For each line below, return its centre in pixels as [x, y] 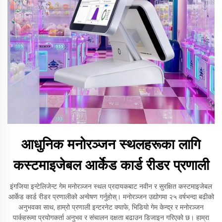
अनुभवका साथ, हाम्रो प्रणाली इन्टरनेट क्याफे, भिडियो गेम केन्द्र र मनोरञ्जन [111, 207]
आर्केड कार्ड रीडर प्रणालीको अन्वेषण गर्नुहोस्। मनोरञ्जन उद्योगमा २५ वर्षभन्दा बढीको [111, 197]
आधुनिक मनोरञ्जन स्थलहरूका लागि [111, 144]
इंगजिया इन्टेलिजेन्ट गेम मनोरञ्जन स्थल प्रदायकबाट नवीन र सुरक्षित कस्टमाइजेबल [111, 186]
